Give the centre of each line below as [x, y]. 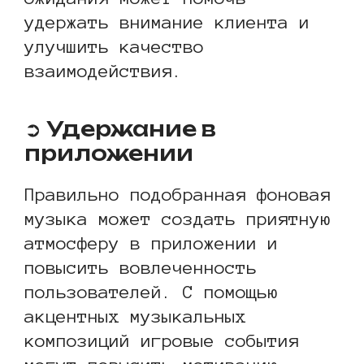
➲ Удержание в [120, 128]
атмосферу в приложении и [151, 243]
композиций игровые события [162, 340]
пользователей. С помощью [151, 291]
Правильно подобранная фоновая [178, 194]
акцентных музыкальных [135, 316]
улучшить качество [114, 46]
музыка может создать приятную [178, 218]
